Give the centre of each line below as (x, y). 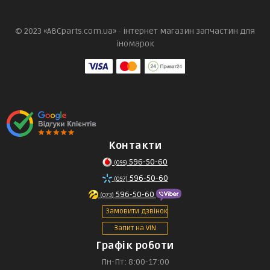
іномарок (135, 44)
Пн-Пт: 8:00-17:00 (135, 262)
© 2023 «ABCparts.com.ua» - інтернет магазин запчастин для (135, 31)
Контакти (135, 146)
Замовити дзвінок (137, 212)
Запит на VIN (135, 228)
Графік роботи (135, 246)
